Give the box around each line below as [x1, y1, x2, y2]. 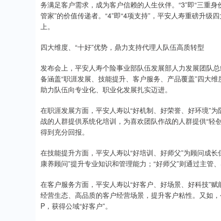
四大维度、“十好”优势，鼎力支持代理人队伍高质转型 [40, 41, 204, 52]
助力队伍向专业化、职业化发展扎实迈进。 [40, 84, 172, 94]
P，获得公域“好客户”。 [40, 200, 112, 211]
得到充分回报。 [40, 126, 89, 137]
